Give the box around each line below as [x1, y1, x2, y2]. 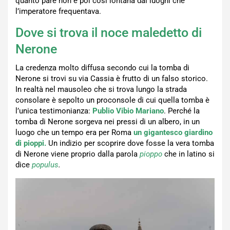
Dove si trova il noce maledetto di [15, 25, 202, 41]
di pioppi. [15, 139, 46, 148]
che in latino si [162, 149, 215, 159]
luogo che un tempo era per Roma [15, 128, 133, 138]
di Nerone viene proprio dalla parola [15, 149, 140, 159]
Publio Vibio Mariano [92, 106, 164, 116]
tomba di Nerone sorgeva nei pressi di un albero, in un [15, 117, 200, 127]
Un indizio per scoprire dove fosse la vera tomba [46, 139, 214, 148]
